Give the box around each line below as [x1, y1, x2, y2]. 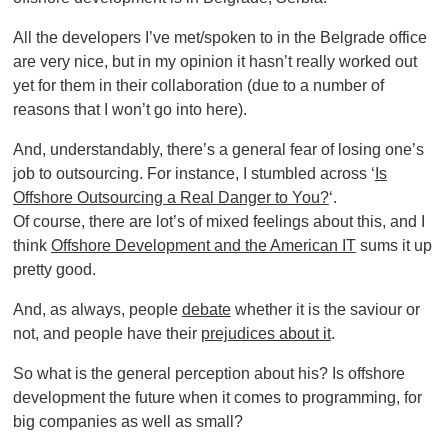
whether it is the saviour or [230, 300, 420, 318]
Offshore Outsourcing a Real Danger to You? [12, 188, 329, 206]
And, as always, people [12, 300, 182, 318]
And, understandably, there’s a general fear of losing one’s [12, 140, 424, 158]
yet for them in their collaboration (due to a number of [12, 76, 384, 94]
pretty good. [12, 260, 96, 278]
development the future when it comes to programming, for [12, 388, 422, 406]
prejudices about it [200, 324, 331, 342]
